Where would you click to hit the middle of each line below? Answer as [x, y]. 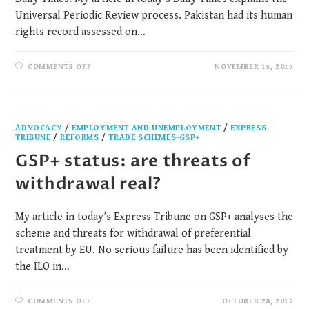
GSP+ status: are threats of [133, 161]
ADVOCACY [39, 128]
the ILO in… [43, 267]
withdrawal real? [89, 184]
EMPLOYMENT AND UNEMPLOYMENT [147, 128]
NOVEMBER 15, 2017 [254, 67]
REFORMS [80, 138]
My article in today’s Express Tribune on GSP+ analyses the [154, 217]
